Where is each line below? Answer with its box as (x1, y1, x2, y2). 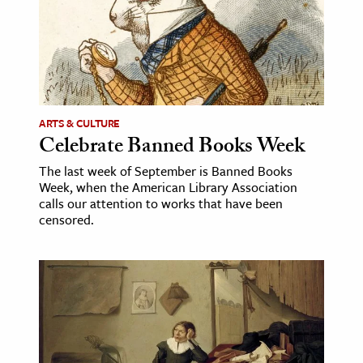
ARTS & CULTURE (39, 115, 121, 132)
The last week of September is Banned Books (39, 161, 293, 181)
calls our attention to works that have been (39, 194, 283, 214)
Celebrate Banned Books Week (39, 130, 305, 167)
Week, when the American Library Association (39, 177, 297, 198)
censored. (39, 210, 94, 230)
